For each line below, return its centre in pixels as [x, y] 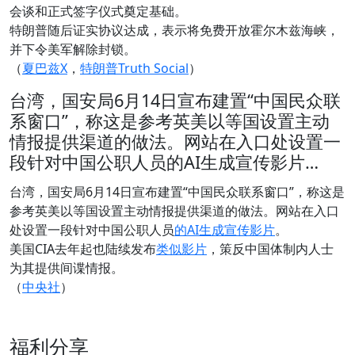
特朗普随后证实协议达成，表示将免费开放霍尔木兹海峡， [174, 31]
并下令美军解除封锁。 [73, 50]
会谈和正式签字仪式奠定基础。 [98, 11]
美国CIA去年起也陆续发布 [83, 249]
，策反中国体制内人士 [270, 249]
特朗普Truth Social [134, 69]
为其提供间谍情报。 [67, 268]
